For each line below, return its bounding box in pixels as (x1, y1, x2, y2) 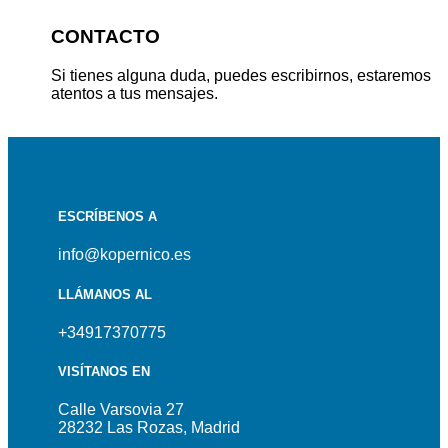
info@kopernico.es (58, 246, 191, 264)
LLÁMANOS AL (58, 286, 152, 302)
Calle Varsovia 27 (58, 401, 184, 419)
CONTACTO (51, 26, 161, 48)
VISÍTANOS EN (58, 363, 150, 379)
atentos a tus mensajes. (51, 85, 219, 103)
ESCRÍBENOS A (58, 209, 157, 225)
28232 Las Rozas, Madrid (58, 419, 240, 437)
